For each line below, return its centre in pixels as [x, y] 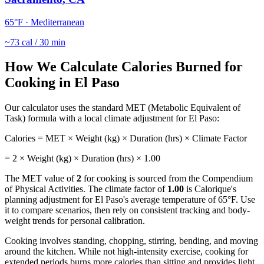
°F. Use [241, 200]
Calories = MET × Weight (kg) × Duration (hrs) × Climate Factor [126, 138]
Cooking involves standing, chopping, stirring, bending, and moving [131, 241]
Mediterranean [57, 22]
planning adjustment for [50, 200]
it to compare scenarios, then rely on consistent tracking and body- [127, 210]
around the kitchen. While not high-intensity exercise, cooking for [126, 252]
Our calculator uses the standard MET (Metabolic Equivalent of [123, 108]
